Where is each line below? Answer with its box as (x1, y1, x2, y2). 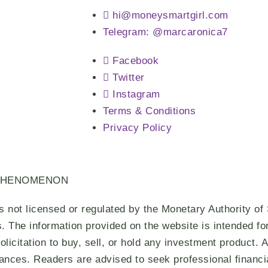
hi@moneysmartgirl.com (112, 9, 229, 21)
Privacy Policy (103, 121, 172, 133)
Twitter (112, 71, 145, 83)
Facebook (112, 54, 159, 66)
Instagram (112, 88, 160, 100)
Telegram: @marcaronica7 (103, 26, 228, 38)
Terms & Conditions (103, 105, 196, 117)
